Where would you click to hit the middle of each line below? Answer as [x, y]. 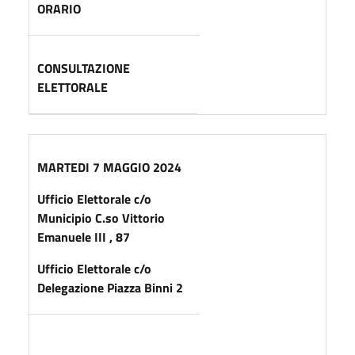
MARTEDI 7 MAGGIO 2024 [109, 167]
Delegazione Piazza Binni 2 [110, 287]
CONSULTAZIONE [84, 68]
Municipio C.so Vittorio [101, 218]
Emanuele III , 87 [84, 237]
